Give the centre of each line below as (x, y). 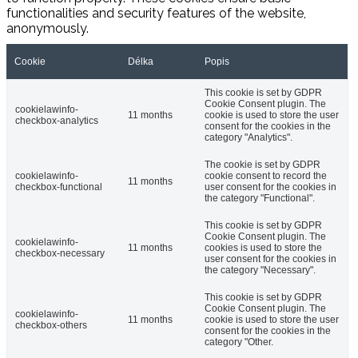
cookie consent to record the (266, 175)
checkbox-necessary (60, 253)
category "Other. (239, 342)
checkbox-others (51, 325)
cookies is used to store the (263, 247)
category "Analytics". (249, 137)
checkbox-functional (59, 187)
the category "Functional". (260, 198)
